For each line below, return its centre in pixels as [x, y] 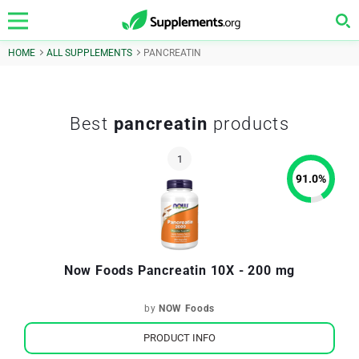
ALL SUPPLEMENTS [89, 53]
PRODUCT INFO [179, 338]
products [249, 124]
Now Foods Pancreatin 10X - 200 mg [179, 270]
